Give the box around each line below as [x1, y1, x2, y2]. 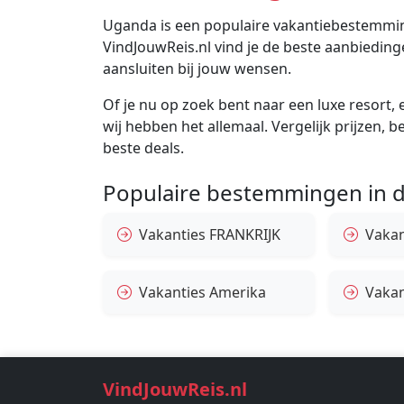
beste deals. [103, 138, 184, 159]
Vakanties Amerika [139, 282, 266, 303]
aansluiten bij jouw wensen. [103, 59, 291, 79]
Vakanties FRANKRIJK [139, 225, 280, 245]
